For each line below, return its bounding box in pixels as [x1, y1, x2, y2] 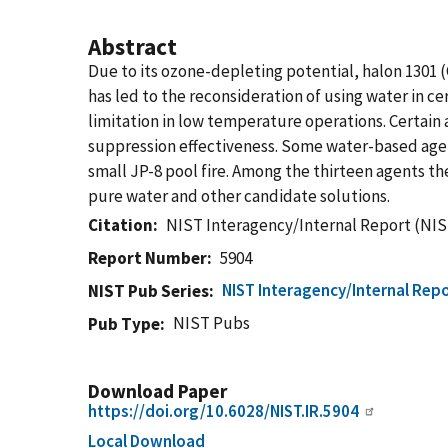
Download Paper [88, 379, 227, 403]
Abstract [88, 32, 177, 61]
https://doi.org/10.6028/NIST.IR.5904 [88, 400, 359, 422]
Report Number [88, 247, 207, 269]
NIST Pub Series [88, 280, 209, 302]
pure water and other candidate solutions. [88, 185, 390, 207]
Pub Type [88, 313, 160, 335]
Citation [88, 214, 153, 236]
